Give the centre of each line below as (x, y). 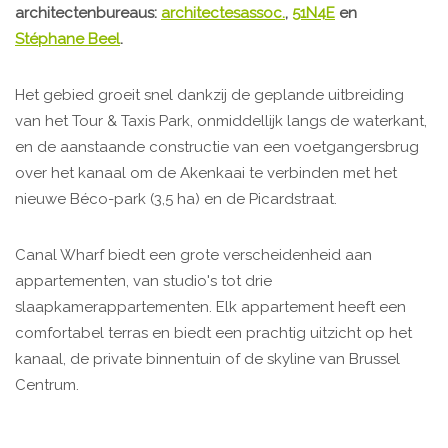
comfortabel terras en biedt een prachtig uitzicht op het (213, 333)
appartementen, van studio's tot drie (143, 281)
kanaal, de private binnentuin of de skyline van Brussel (207, 359)
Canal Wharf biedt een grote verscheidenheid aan (193, 255)
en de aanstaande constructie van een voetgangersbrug (217, 147)
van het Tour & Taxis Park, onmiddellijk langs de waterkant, (223, 121)
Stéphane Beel (67, 39)
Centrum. (47, 385)
